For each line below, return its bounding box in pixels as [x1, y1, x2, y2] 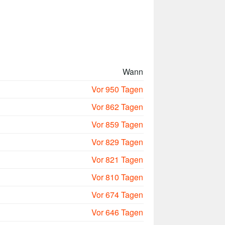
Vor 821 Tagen [91, 154, 143, 166]
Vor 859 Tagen [91, 119, 143, 131]
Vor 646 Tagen [91, 206, 143, 218]
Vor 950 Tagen [91, 83, 143, 95]
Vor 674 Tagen [91, 189, 143, 201]
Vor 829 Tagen [91, 136, 143, 148]
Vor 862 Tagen [91, 101, 143, 113]
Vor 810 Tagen [91, 171, 143, 183]
